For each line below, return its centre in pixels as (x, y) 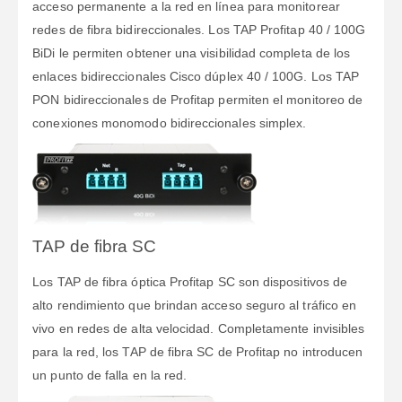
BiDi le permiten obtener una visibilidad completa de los (192, 52)
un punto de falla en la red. (110, 375)
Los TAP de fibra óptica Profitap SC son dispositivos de (190, 281)
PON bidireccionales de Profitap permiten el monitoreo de (198, 99)
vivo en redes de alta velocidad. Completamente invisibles (199, 328)
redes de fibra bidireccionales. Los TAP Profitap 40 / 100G (199, 29)
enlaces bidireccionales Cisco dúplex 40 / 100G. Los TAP (196, 76)
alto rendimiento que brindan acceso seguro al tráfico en (195, 305)
